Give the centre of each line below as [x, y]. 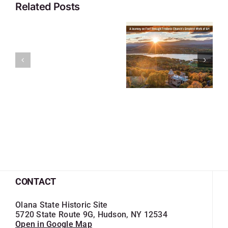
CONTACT [36, 182]
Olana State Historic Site [62, 205]
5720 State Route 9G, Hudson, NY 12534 [91, 215]
